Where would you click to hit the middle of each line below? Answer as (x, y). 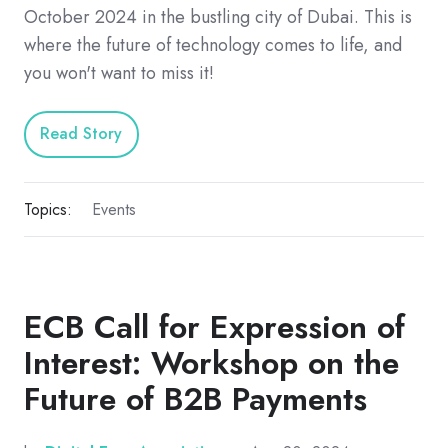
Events (113, 209)
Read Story (81, 134)
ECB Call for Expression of (214, 326)
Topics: (48, 209)
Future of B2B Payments (195, 398)
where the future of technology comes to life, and (213, 44)
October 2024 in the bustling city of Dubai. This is (218, 16)
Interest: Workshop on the (211, 362)
